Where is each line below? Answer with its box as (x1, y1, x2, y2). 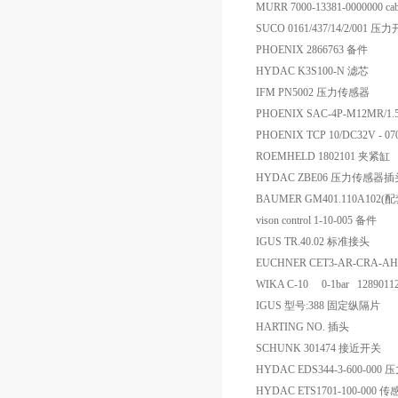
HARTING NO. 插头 (256, 321, 349, 333)
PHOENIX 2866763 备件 (256, 44, 368, 56)
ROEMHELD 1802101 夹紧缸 (256, 150, 390, 163)
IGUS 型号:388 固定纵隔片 (256, 299, 380, 312)
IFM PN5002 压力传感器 (256, 86, 370, 99)
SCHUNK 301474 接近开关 (256, 342, 381, 354)
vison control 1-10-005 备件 (256, 214, 377, 227)
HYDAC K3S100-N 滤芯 (256, 65, 369, 77)
